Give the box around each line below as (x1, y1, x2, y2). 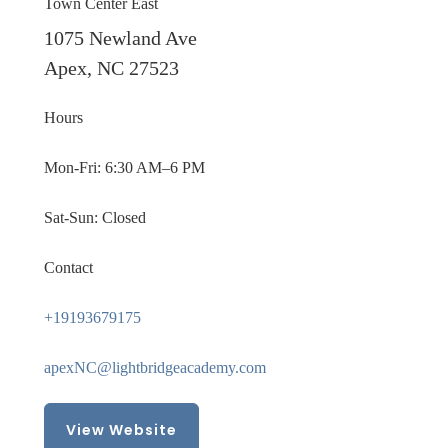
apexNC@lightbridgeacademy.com (44, 358, 266, 376)
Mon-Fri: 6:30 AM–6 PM (44, 158, 205, 176)
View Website (66, 419, 177, 440)
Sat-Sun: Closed (44, 208, 146, 226)
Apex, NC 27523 (44, 56, 179, 79)
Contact (44, 258, 93, 276)
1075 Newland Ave (44, 26, 197, 49)
